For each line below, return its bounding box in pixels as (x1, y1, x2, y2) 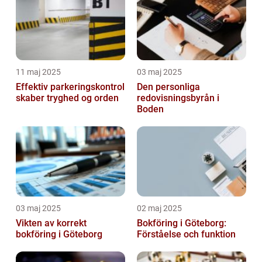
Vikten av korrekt (16, 217, 87, 229)
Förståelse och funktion (137, 228, 236, 240)
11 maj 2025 (16, 67, 61, 77)
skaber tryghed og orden (16, 92, 119, 104)
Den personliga (137, 81, 200, 92)
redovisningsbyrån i (137, 92, 219, 104)
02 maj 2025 (137, 203, 182, 213)
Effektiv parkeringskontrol (16, 81, 125, 92)
